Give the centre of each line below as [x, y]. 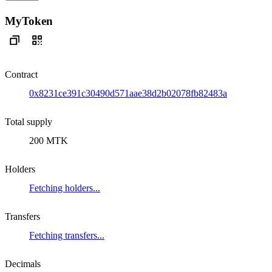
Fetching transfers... [67, 235]
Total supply [29, 121]
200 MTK [49, 140]
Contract [21, 74]
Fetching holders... [65, 188]
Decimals [23, 263]
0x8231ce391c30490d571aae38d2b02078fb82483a [128, 93]
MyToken [29, 21]
